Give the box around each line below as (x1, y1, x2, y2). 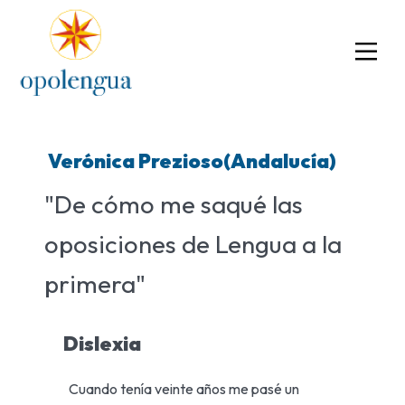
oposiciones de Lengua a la (43, 227, 342, 259)
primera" (43, 267, 146, 299)
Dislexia (63, 331, 141, 357)
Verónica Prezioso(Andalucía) (47, 147, 336, 174)
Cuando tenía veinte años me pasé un (69, 380, 300, 398)
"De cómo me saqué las (43, 187, 303, 220)
